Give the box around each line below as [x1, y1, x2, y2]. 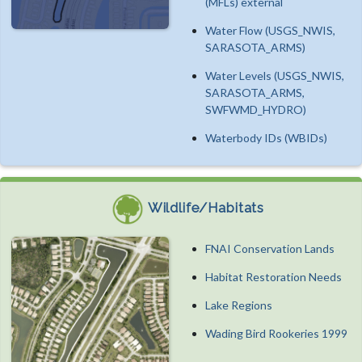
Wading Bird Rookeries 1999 [205, 326, 347, 340]
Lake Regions [205, 297, 272, 312]
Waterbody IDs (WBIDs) [205, 130, 327, 145]
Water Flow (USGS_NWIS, [205, 23, 335, 37]
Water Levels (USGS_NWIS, [205, 68, 344, 82]
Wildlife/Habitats [147, 199, 265, 216]
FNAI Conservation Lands [205, 241, 335, 255]
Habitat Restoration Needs [205, 269, 342, 284]
